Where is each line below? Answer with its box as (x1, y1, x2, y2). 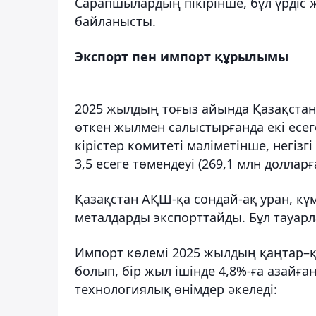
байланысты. (75, 12, 156, 30)
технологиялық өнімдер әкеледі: (75, 280, 277, 298)
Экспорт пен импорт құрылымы (75, 47, 288, 65)
